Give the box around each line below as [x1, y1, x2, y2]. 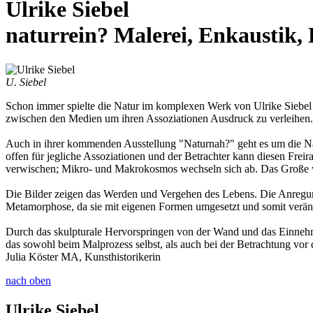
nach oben [6, 274, 51, 286]
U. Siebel [6, 75, 46, 88]
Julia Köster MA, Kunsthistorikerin [6, 250, 161, 263]
